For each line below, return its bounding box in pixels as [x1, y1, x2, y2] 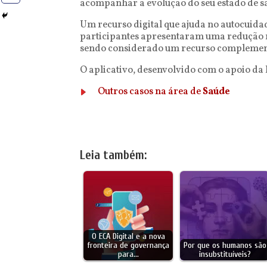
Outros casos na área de [98, 85, 203, 98]
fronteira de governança [87, 240, 169, 250]
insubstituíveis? [198, 249, 251, 259]
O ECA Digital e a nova [91, 231, 165, 241]
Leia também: [80, 148, 147, 162]
